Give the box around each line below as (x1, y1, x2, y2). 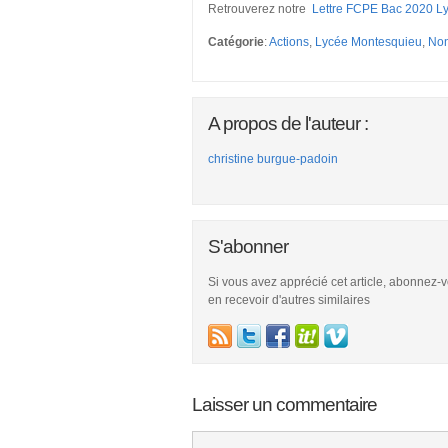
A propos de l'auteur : (208, 113, 368, 134)
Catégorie (208, 35, 264, 49)
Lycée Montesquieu (315, 35, 422, 49)
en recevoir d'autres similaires (208, 293, 370, 307)
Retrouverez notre (208, 2, 312, 16)
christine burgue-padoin (208, 152, 338, 166)
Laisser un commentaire (192, 394, 377, 415)
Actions (269, 35, 309, 49)
